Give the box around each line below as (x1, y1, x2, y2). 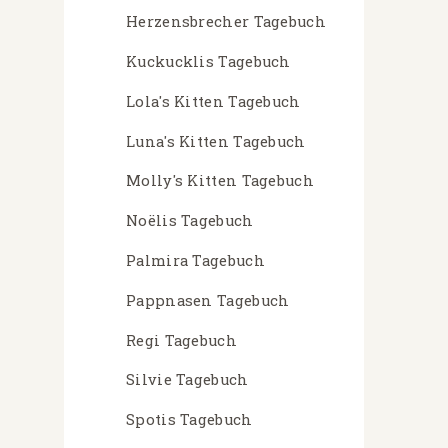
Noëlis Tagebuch (126, 211, 254, 231)
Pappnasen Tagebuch (126, 290, 290, 310)
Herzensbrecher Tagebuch (126, 12, 326, 32)
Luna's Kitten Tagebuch (126, 131, 306, 151)
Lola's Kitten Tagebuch (126, 91, 301, 111)
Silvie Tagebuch (126, 370, 249, 390)
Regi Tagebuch (126, 330, 237, 350)
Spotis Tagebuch (126, 410, 253, 430)
